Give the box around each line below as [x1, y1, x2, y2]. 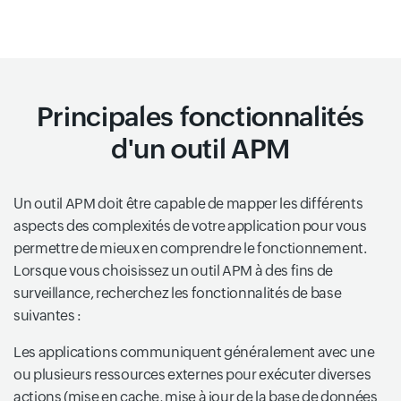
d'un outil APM [111, 133, 290, 166]
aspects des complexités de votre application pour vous [13, 218, 367, 235]
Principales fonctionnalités [36, 101, 365, 133]
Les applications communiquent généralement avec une [13, 344, 375, 362]
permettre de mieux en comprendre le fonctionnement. [13, 240, 367, 258]
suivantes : [13, 307, 82, 325]
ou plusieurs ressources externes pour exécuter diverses [13, 366, 371, 384]
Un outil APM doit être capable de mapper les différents [13, 195, 363, 213]
